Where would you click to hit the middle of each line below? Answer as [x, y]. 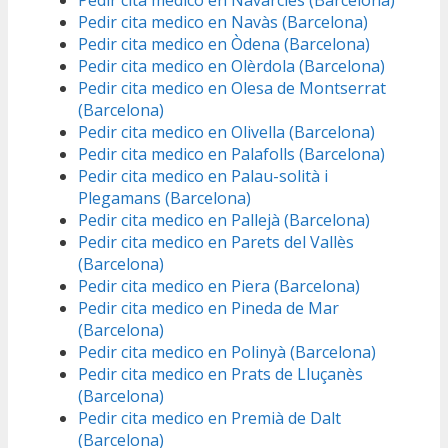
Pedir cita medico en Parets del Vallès [216, 242]
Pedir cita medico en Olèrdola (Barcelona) [231, 66]
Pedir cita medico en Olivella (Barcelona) [226, 132]
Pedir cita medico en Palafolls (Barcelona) [231, 154]
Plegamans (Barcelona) [164, 198]
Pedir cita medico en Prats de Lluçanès [220, 374]
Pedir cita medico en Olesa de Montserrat [232, 88]
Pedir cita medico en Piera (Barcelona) [219, 286]
